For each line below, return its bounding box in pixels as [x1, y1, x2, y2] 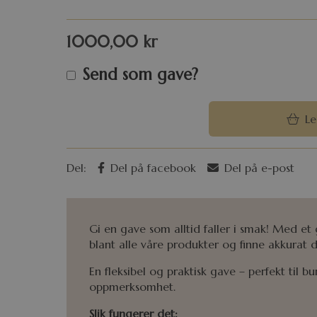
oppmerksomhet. [89, 279, 176, 294]
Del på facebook [110, 161, 197, 175]
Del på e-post [224, 161, 295, 175]
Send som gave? [78, 64, 199, 84]
